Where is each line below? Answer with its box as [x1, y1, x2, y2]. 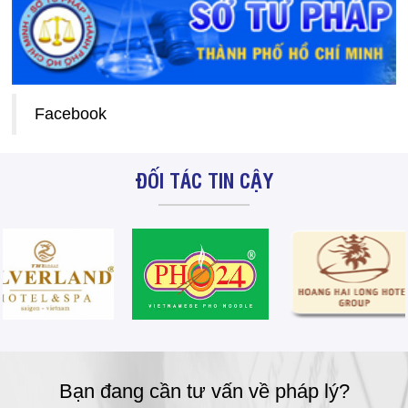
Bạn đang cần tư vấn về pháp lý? [58, 379, 350, 403]
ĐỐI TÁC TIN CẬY [135, 165, 273, 193]
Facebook [35, 104, 107, 123]
